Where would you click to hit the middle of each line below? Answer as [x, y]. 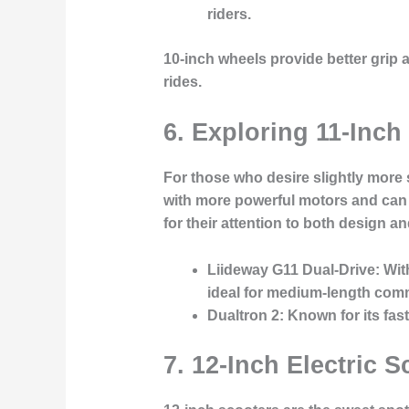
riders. [229, 14]
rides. [182, 81]
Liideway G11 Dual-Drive [291, 269]
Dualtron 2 [243, 315]
